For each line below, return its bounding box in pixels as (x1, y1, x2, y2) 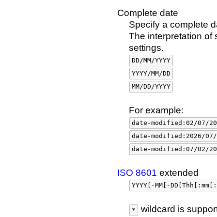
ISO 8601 (117, 168, 157, 178)
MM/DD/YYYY (132, 83, 170, 90)
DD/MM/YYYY (132, 57, 170, 64)
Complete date (117, 8, 178, 18)
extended (157, 168, 199, 178)
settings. (129, 43, 164, 53)
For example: (129, 105, 184, 115)
